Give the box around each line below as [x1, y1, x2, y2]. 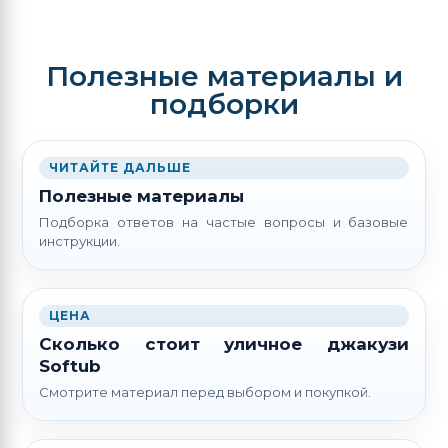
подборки [149, 87, 299, 122]
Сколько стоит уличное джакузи [39, 334, 409, 355]
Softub [39, 356, 102, 377]
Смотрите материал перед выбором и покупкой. [39, 384, 372, 401]
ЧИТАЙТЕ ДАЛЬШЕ [49, 160, 191, 176]
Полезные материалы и [45, 59, 403, 94]
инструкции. [39, 233, 121, 250]
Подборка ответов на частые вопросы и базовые [39, 214, 409, 231]
